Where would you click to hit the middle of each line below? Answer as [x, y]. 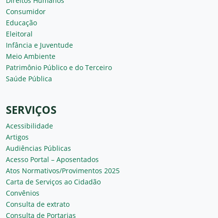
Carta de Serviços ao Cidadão [53, 182]
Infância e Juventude [39, 45]
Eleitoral [19, 34]
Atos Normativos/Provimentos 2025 [63, 170]
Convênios [23, 193]
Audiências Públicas [38, 148]
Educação [21, 22]
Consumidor [26, 11]
